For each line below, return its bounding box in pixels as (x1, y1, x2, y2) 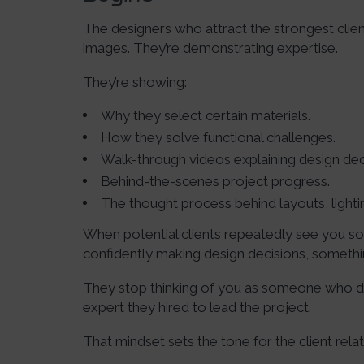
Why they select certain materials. (101, 107, 310, 123)
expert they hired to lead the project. (83, 299, 311, 315)
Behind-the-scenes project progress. (101, 173, 330, 189)
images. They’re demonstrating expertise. (83, 40, 338, 56)
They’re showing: (83, 74, 187, 90)
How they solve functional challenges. (101, 129, 336, 145)
